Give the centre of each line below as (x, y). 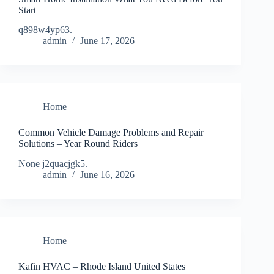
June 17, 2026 (107, 41)
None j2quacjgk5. (53, 164)
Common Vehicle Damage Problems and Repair (111, 133)
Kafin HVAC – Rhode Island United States (102, 267)
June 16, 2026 (107, 175)
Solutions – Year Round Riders (78, 144)
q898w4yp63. (45, 30)
